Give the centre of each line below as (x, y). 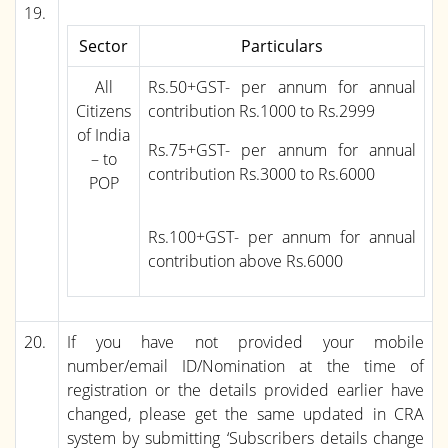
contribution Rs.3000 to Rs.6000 (261, 173)
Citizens (103, 110)
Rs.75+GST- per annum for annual (282, 149)
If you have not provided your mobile (245, 341)
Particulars (282, 45)
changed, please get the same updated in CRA (245, 413)
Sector (103, 45)
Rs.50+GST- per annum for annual (282, 86)
